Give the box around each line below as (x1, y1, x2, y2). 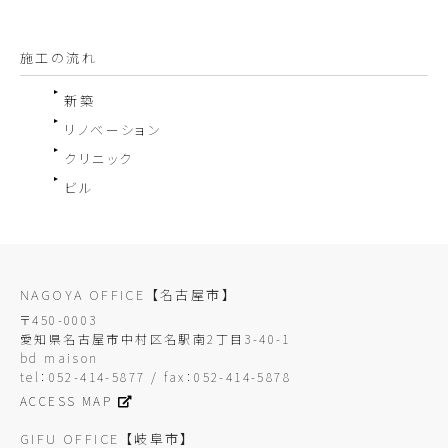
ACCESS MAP (20, 392, 112, 410)
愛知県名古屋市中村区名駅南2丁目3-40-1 (20, 330, 306, 348)
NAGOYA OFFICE (20, 285, 151, 305)
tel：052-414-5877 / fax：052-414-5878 (20, 368, 291, 386)
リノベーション (64, 120, 163, 140)
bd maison (20, 349, 99, 367)
